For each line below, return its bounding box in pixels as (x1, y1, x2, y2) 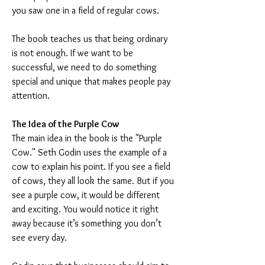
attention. (12, 90, 50, 101)
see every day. (12, 232, 67, 243)
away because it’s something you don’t (12, 218, 164, 229)
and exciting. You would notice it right (12, 203, 161, 215)
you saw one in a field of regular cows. (12, 5, 159, 16)
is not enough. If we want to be (12, 47, 135, 59)
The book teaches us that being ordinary (12, 33, 170, 44)
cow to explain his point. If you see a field (12, 161, 173, 172)
